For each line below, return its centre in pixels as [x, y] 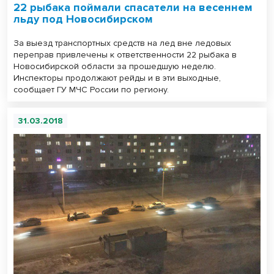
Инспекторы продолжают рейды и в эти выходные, [117, 78]
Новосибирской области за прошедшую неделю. [115, 66]
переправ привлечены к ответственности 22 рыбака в [125, 54]
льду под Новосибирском [83, 19]
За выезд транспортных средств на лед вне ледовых [122, 43]
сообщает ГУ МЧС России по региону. [91, 89]
